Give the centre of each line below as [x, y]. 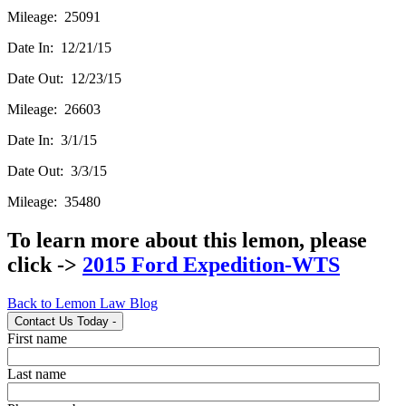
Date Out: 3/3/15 [57, 170]
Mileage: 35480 [54, 201]
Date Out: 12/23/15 [64, 78]
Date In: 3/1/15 [52, 140]
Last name [37, 373]
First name [37, 338]
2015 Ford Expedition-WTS [211, 264]
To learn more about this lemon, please [187, 240]
